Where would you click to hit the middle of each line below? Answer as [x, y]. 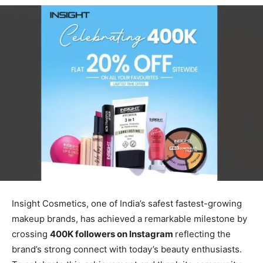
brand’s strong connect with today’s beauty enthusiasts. [127, 249]
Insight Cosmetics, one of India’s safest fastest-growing [127, 204]
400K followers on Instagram [112, 234]
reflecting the [203, 234]
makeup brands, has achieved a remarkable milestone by [129, 219]
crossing [31, 234]
